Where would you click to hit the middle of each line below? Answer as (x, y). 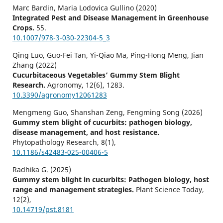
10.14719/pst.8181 (43, 210)
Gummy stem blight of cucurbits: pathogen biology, (102, 122)
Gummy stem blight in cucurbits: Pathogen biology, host (111, 180)
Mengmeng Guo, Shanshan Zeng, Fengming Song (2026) (107, 112)
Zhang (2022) (34, 65)
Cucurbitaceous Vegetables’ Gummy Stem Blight (96, 75)
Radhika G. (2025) (42, 170)
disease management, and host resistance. (86, 132)
